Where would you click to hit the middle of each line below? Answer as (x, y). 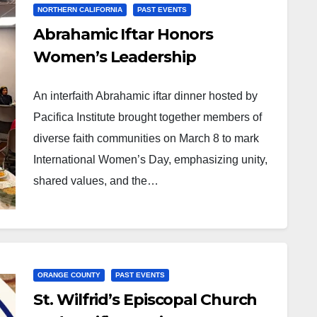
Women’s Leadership (115, 57)
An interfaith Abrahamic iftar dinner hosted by (146, 96)
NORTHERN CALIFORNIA (80, 10)
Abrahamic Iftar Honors (123, 34)
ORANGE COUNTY (69, 275)
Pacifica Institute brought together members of (148, 117)
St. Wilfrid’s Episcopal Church (145, 300)
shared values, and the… (96, 181)
